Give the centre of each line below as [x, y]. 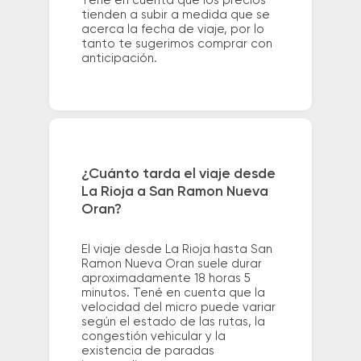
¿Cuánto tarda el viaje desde [178, 174]
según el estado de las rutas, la [173, 322]
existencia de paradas [147, 351]
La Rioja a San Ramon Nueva [174, 191]
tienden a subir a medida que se [175, 15]
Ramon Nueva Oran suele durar [171, 263]
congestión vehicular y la [153, 336]
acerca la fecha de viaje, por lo [172, 30]
